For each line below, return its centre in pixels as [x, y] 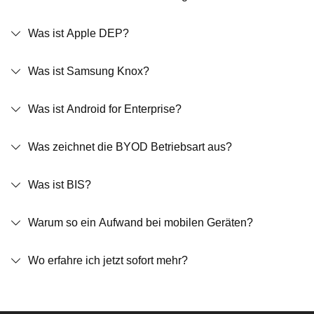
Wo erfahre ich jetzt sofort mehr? [108, 260]
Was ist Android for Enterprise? [105, 109]
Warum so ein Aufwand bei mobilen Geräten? [141, 223]
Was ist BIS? [60, 185]
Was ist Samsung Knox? [89, 71]
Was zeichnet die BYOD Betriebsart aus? [130, 147]
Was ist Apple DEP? [78, 33]
